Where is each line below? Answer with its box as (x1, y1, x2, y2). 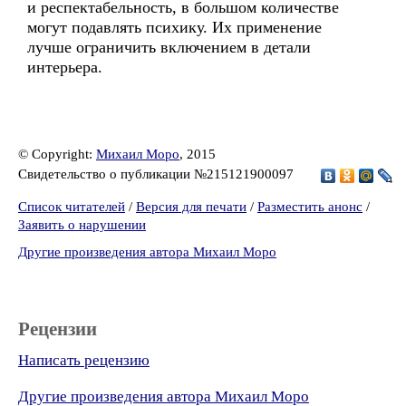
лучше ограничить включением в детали (27, 38, 311, 56)
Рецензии (18, 318, 97, 340)
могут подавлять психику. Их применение (27, 18, 322, 36)
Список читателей (18, 199, 125, 214)
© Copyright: (18, 147, 96, 161)
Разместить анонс (257, 199, 362, 214)
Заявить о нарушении (18, 217, 146, 232)
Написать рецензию (18, 352, 150, 369)
